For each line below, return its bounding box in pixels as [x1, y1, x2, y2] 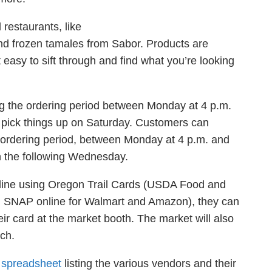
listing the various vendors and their [61, 257, 236, 270]
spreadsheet [1, 257, 61, 270]
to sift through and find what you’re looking [27, 55, 234, 67]
